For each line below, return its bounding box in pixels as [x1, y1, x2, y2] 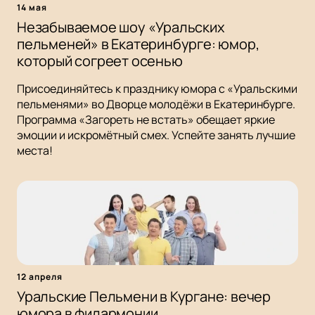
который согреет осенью [17, 51, 183, 71]
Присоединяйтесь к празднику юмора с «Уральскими [17, 81, 297, 97]
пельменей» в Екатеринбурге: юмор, [17, 34, 259, 54]
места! [17, 143, 53, 159]
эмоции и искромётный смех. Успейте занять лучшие [17, 127, 295, 143]
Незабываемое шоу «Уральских [17, 18, 225, 37]
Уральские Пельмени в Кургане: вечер [17, 287, 271, 307]
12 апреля [17, 271, 63, 283]
